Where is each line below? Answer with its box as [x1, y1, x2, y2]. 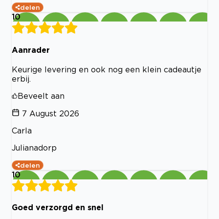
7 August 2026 [22, 109, 79, 118]
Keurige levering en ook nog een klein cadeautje [12, 65, 201, 74]
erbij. [12, 74, 31, 83]
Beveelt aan [18, 91, 65, 100]
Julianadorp [12, 143, 57, 152]
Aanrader [12, 45, 50, 54]
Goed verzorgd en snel [12, 203, 104, 212]
